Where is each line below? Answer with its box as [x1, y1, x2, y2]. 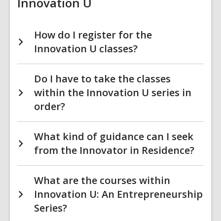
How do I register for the [34, 28, 152, 41]
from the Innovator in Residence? [34, 144, 194, 157]
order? [34, 100, 65, 113]
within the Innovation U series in [34, 86, 191, 99]
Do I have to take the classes [34, 72, 171, 85]
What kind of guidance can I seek [34, 130, 193, 143]
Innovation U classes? [34, 42, 138, 55]
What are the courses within [34, 174, 170, 187]
